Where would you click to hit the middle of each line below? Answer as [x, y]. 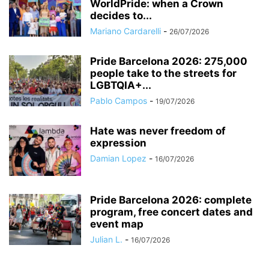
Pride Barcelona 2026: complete [171, 200]
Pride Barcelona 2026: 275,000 [169, 61]
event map [117, 224]
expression [118, 143]
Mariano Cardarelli [125, 31]
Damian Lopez [118, 158]
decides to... [121, 15]
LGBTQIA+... [121, 85]
